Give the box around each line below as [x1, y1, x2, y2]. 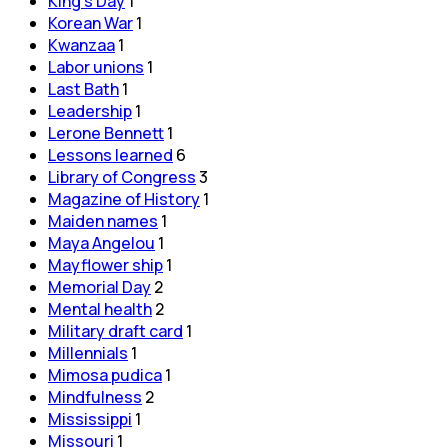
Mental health [48, 297, 152, 320]
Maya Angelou [48, 231, 155, 254]
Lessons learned [48, 143, 173, 166]
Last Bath [48, 77, 119, 100]
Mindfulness [48, 385, 142, 408]
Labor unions [48, 55, 144, 78]
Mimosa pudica [48, 363, 162, 386]
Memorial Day [48, 275, 151, 298]
